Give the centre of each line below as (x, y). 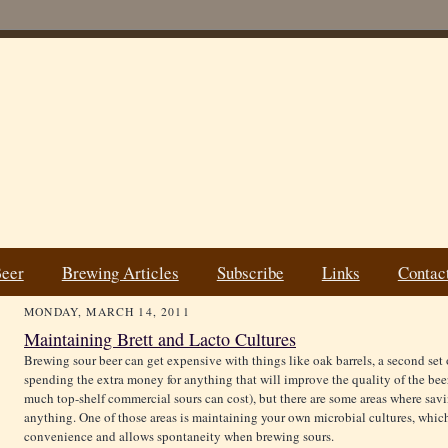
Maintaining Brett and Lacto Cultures (160, 339)
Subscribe (250, 272)
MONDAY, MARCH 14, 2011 (107, 312)
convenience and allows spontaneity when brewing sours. (179, 436)
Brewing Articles (120, 272)
